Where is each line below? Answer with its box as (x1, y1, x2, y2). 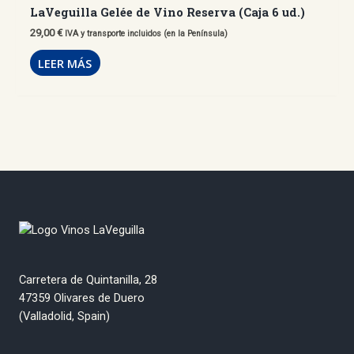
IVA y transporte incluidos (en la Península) (64, 28, 228, 39)
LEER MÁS (38, 55, 92, 71)
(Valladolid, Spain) (19, 309, 110, 324)
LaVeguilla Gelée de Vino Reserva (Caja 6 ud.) (29, 5, 305, 21)
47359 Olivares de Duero (19, 291, 145, 306)
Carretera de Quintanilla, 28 (19, 273, 157, 288)
